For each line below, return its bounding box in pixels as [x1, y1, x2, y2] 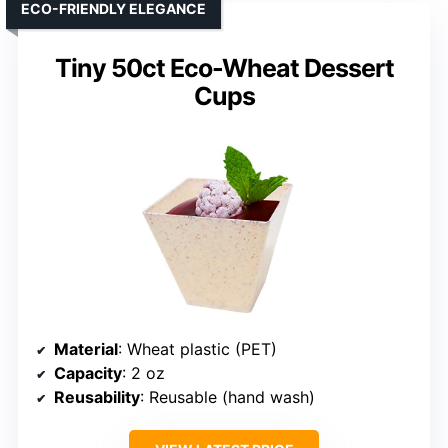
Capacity [54, 362, 122, 383]
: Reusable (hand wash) [140, 386, 315, 407]
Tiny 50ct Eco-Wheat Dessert [54, 52, 394, 83]
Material [54, 338, 118, 359]
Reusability [54, 386, 140, 407]
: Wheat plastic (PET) [118, 338, 277, 359]
